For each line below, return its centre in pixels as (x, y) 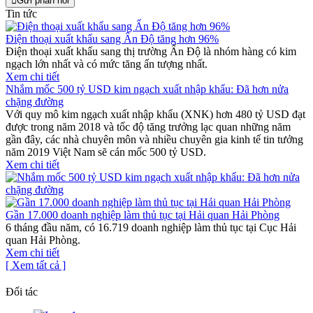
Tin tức (21, 13)
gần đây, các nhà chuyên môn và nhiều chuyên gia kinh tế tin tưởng (154, 139)
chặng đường (35, 101)
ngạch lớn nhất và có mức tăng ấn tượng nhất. (107, 64)
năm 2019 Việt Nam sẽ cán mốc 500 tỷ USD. (106, 152)
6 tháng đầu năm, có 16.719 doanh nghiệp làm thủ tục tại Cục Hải (151, 227)
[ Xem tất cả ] (36, 265)
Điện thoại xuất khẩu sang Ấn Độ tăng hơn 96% (112, 38)
